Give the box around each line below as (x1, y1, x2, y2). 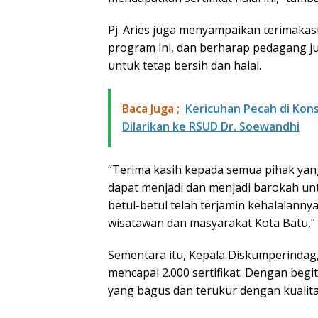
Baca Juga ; (122, 101, 180, 117)
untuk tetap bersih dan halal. (108, 57, 261, 74)
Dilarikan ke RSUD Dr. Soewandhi (122, 119, 300, 135)
